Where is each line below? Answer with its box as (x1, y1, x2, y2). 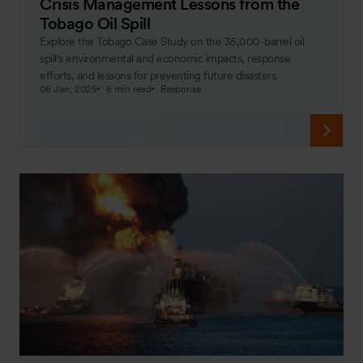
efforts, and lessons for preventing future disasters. (40, 68, 278, 82)
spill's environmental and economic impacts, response (40, 51, 290, 65)
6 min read (106, 83, 152, 95)
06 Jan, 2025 (40, 83, 97, 95)
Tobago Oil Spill (40, 13, 150, 33)
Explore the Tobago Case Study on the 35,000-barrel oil (40, 34, 304, 48)
